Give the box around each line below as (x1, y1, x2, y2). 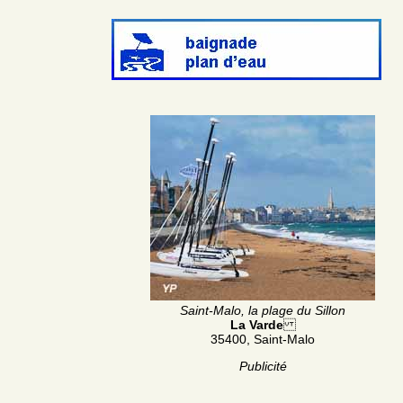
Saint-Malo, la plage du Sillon (180, 302, 345, 318)
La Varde (229, 317, 283, 332)
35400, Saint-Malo (210, 331, 315, 346)
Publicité (238, 358, 287, 373)
